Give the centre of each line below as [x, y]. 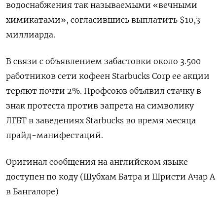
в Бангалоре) [32, 192]
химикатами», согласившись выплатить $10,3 [103, 20]
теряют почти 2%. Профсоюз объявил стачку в [104, 91]
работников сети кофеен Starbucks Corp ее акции [108, 76]
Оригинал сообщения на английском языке [97, 162]
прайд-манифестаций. [55, 135]
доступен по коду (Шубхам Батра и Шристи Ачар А [110, 177]
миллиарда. [31, 35]
